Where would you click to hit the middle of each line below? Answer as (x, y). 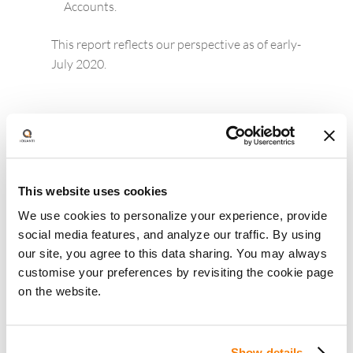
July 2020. (78, 63)
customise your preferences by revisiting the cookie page (176, 273)
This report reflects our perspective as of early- (176, 44)
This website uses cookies (93, 191)
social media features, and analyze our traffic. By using (169, 235)
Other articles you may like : (119, 159)
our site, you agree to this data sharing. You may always (173, 254)
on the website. (61, 292)
